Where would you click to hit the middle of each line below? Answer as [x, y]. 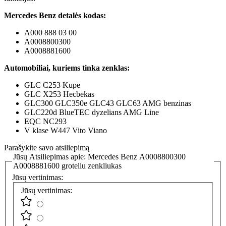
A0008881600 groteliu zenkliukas [67, 165]
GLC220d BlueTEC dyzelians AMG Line [92, 112]
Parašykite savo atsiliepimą [47, 147]
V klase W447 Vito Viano [66, 130]
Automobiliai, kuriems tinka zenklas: [67, 68]
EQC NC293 [45, 121]
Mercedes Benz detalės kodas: [55, 15]
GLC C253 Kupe [52, 85]
